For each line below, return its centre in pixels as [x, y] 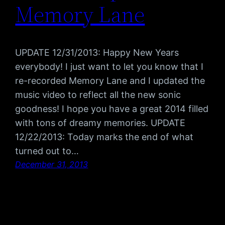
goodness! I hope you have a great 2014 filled [112, 109]
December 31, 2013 [52, 164]
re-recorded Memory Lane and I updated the [110, 81]
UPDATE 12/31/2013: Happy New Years [97, 53]
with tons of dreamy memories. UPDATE [100, 123]
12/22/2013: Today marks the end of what [104, 137]
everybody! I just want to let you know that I [109, 67]
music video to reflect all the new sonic [98, 95]
